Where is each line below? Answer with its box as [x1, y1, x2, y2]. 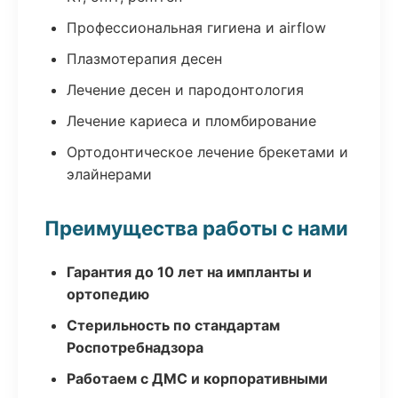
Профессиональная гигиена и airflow [67, 19, 326, 36]
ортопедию [67, 285, 149, 303]
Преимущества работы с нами [44, 216, 348, 240]
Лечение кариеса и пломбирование [67, 112, 316, 130]
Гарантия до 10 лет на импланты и [67, 263, 312, 281]
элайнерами [67, 165, 152, 183]
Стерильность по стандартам [67, 316, 280, 334]
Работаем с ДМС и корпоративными [67, 370, 328, 387]
